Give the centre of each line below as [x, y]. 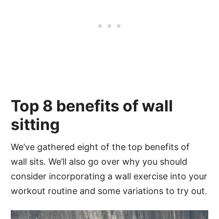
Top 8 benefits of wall [92, 106]
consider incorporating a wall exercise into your [109, 176]
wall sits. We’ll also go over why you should [99, 162]
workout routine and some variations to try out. [109, 191]
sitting [35, 125]
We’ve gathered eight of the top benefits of [100, 147]
